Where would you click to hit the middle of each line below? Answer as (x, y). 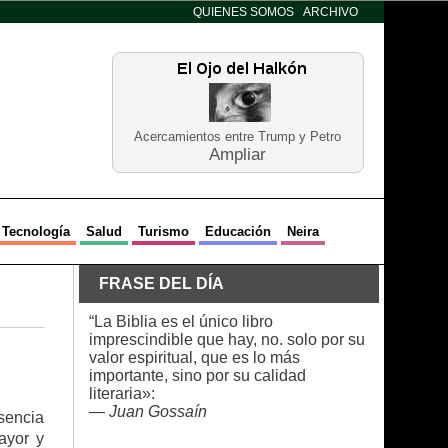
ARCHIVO (330, 12)
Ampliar (237, 154)
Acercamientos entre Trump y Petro (237, 136)
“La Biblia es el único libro (180, 321)
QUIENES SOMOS (243, 12)
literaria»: (121, 393)
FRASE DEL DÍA (161, 283)
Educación (237, 231)
